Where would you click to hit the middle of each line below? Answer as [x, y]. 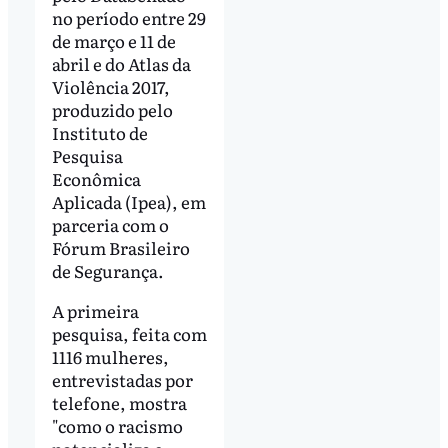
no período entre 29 [128, 17]
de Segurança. [107, 270]
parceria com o [110, 224]
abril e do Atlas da [121, 63]
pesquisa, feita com [129, 333]
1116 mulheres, [110, 356]
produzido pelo [112, 109]
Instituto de [99, 132]
